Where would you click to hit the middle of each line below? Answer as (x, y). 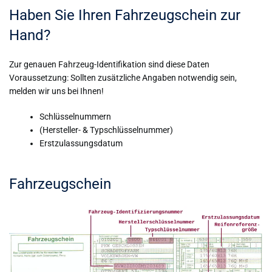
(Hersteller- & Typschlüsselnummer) (106, 130)
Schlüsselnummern (75, 117)
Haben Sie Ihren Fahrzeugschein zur (125, 15)
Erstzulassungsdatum (81, 143)
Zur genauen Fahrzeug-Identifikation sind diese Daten (109, 64)
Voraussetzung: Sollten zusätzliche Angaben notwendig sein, (123, 78)
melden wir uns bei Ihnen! (56, 91)
